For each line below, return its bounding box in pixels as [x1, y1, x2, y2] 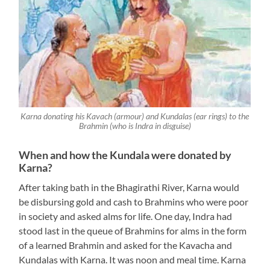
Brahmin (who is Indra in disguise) [78, 121, 191, 131]
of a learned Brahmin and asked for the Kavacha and [19, 239, 233, 251]
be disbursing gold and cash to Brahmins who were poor [19, 195, 249, 207]
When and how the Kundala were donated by [19, 148, 232, 162]
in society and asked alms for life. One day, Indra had [19, 210, 233, 222]
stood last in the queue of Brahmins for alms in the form [19, 224, 247, 236]
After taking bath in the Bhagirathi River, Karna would [19, 181, 240, 193]
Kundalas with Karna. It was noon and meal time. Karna [19, 253, 246, 265]
